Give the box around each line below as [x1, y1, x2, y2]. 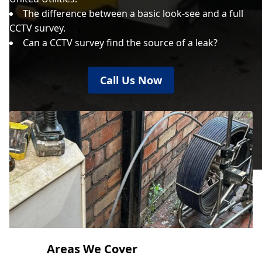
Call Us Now [100, 73, 162, 87]
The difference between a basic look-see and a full [23, 7, 243, 20]
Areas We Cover [47, 241, 137, 257]
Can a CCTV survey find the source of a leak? [23, 36, 218, 49]
